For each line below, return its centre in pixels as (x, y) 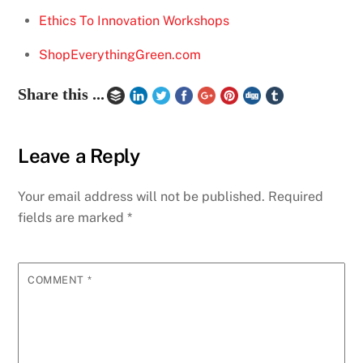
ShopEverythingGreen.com (120, 54)
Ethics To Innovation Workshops (134, 20)
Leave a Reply (79, 156)
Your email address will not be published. (142, 196)
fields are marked (73, 217)
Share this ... (62, 94)
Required (296, 196)
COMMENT (58, 280)
